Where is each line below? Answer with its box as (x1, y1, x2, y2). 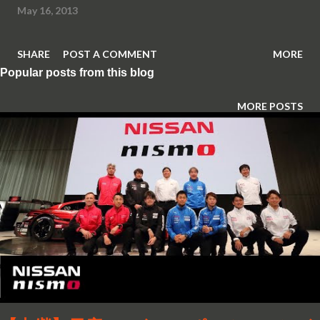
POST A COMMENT (63, 48, 157, 61)
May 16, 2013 (17, 4, 78, 17)
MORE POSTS (237, 100, 303, 113)
